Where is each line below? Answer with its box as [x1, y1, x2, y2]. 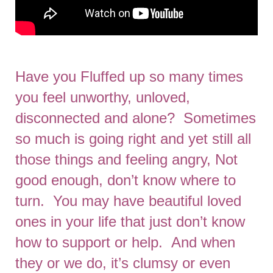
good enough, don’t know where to [15, 172, 236, 188]
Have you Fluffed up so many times [15, 68, 243, 85]
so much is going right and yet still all [15, 130, 251, 147]
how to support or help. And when [15, 234, 235, 250]
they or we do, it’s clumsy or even [15, 255, 230, 271]
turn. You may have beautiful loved [15, 193, 241, 209]
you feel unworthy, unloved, [15, 89, 190, 105]
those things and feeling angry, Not [15, 151, 238, 168]
